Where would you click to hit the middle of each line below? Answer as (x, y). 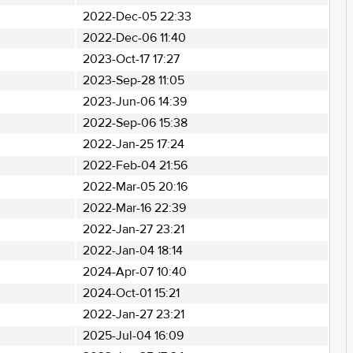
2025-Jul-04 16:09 (133, 336)
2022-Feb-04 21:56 (135, 165)
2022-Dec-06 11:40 (134, 38)
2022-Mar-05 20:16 (135, 187)
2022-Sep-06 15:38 (135, 123)
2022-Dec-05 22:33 (137, 17)
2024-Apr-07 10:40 (134, 272)
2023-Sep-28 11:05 (133, 80)
